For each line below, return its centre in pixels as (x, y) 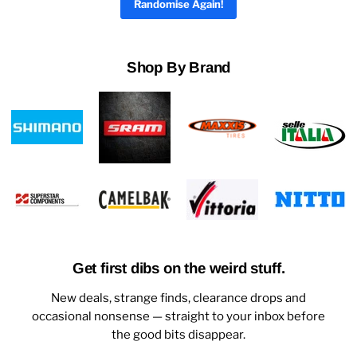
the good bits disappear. (178, 335)
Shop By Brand (178, 67)
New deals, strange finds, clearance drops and (178, 298)
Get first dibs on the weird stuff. (178, 269)
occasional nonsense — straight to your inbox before (178, 317)
